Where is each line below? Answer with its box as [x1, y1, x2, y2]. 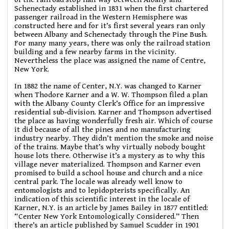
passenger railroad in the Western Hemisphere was [14, 13, 188, 22]
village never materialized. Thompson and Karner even [14, 159, 201, 169]
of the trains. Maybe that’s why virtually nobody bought [14, 142, 206, 151]
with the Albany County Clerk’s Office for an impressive [14, 99, 205, 108]
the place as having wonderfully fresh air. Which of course [14, 116, 213, 125]
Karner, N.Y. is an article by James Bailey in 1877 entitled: [14, 203, 209, 212]
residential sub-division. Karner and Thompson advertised [14, 107, 212, 117]
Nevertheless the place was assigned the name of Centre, [14, 56, 206, 65]
